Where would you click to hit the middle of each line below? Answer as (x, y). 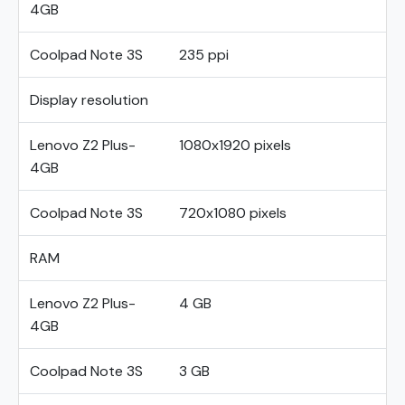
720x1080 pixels (233, 213)
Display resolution (89, 100)
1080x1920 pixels (235, 145)
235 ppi (204, 55)
